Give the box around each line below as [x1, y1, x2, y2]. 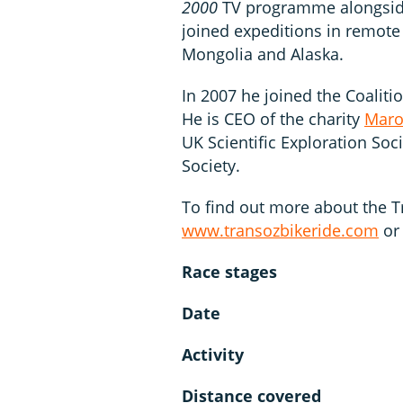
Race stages [182, 261, 277, 283]
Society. [182, 155, 240, 177]
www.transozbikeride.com [182, 219, 379, 242]
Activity [182, 344, 244, 366]
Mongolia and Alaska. [182, 43, 344, 66]
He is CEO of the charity [182, 108, 364, 130]
